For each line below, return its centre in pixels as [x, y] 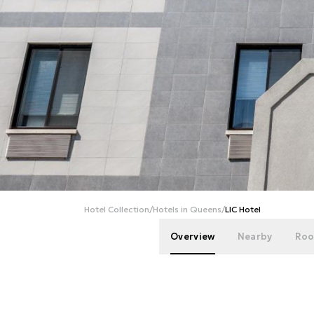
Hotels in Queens [187, 209]
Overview [193, 237]
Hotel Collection [117, 209]
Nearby [255, 237]
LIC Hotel [243, 209]
